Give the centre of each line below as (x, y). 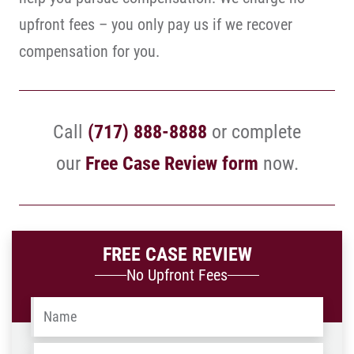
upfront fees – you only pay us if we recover (156, 24)
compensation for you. (89, 51)
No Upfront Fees (177, 275)
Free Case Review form (171, 164)
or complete (254, 132)
